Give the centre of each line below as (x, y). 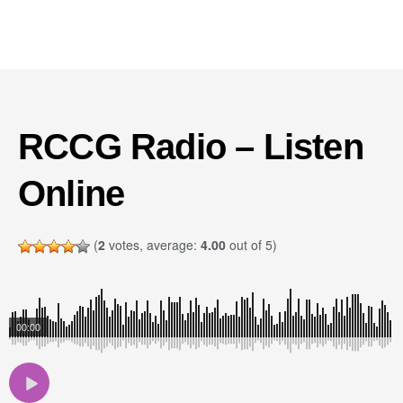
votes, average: (153, 245)
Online (72, 193)
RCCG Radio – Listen (191, 147)
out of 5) (251, 245)
